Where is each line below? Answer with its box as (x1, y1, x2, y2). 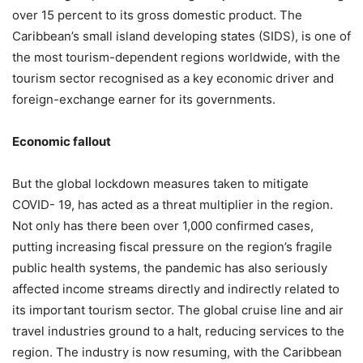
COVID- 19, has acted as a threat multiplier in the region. (12, 196, 333, 212)
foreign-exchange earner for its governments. (12, 91, 275, 107)
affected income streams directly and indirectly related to (12, 280, 340, 297)
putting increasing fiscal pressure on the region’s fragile (12, 238, 332, 254)
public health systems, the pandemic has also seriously (12, 259, 327, 275)
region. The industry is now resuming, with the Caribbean (12, 344, 342, 360)
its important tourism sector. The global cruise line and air (12, 301, 344, 318)
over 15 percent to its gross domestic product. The (12, 6, 302, 23)
